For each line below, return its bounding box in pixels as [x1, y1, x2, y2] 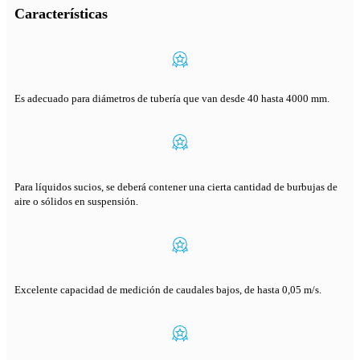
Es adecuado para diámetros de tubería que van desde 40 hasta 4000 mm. [14, 92, 329, 105]
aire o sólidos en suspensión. [14, 195, 138, 208]
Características [14, 6, 108, 22]
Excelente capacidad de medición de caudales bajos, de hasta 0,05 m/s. [14, 284, 321, 297]
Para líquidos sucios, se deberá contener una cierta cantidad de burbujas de [14, 181, 337, 194]
